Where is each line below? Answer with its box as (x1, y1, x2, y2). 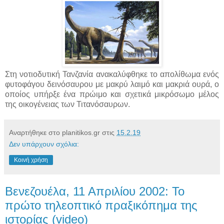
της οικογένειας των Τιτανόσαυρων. (5, 99, 130, 108)
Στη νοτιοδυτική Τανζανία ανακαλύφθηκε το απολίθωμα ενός (5, 69, 219, 78)
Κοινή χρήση (14, 156, 48, 163)
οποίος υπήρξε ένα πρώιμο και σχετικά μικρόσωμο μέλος (5, 89, 219, 98)
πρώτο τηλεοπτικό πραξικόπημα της (5, 198, 197, 212)
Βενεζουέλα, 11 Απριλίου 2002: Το (5, 184, 184, 198)
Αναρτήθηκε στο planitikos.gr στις (9, 128, 116, 136)
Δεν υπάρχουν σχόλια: (9, 139, 79, 148)
